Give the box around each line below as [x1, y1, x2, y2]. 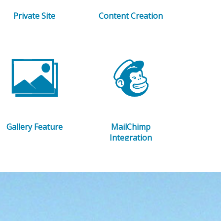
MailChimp [111, 121, 151, 133]
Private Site [13, 10, 56, 22]
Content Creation [99, 10, 163, 22]
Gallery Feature [6, 121, 63, 133]
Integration [110, 132, 152, 144]
